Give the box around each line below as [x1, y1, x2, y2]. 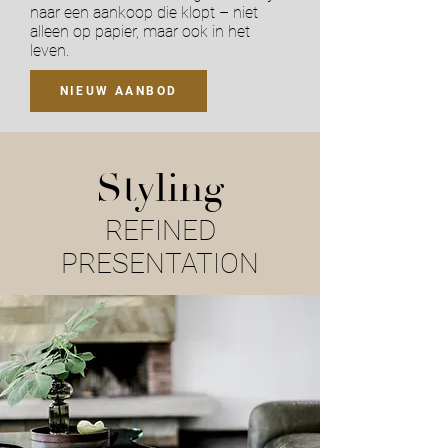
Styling [96, 163, 224, 213]
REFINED [104, 214, 216, 247]
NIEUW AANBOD [59, 84, 178, 98]
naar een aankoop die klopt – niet [30, 3, 258, 22]
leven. [30, 41, 69, 60]
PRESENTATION [61, 247, 259, 280]
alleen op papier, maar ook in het [30, 22, 250, 41]
